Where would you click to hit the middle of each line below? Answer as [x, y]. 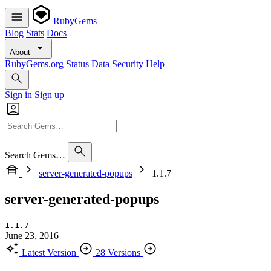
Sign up [49, 95]
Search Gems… [35, 155]
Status [77, 64]
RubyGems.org [34, 64]
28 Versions [118, 252]
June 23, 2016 [32, 235]
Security [128, 64]
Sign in [18, 95]
